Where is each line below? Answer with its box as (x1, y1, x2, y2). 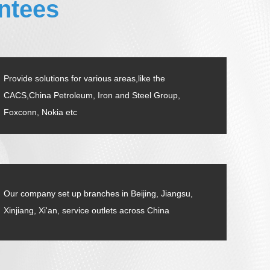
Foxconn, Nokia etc (4, 107, 77, 117)
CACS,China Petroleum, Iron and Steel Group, (4, 90, 180, 100)
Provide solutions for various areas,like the (4, 74, 165, 83)
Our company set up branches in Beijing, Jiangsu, (4, 189, 193, 198)
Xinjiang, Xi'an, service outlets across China (4, 206, 169, 215)
